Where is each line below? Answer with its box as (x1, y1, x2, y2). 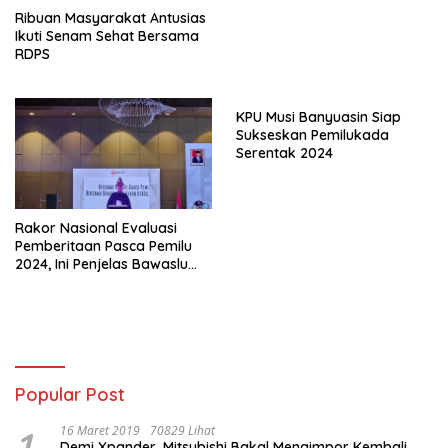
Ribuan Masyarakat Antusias (15, 9, 206, 28)
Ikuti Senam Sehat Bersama (15, 27, 199, 46)
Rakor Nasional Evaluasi (15, 219, 177, 238)
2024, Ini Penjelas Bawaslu (15, 255, 188, 274)
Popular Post (15, 383, 125, 407)
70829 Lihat (150, 422, 215, 440)
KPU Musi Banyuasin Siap (236, 108, 401, 127)
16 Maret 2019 (60, 422, 140, 440)
